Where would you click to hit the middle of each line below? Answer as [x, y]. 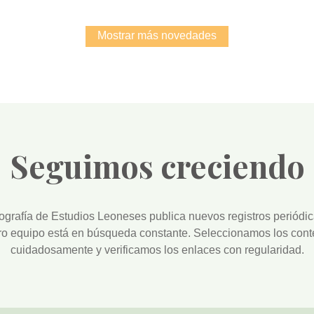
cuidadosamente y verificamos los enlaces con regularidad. [157, 250]
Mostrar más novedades [157, 36]
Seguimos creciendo [157, 166]
